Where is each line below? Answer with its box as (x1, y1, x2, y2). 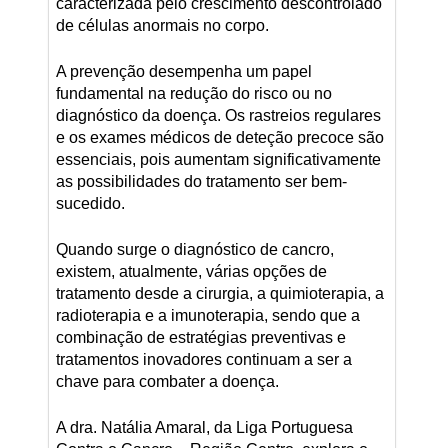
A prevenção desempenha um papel (55, 62, 312, 80)
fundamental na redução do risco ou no (55, 84, 332, 102)
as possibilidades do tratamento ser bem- (55, 172, 347, 190)
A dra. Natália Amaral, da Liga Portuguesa (55, 418, 353, 436)
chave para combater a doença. (55, 372, 279, 390)
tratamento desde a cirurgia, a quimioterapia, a (55, 284, 384, 302)
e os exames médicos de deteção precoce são (55, 128, 384, 146)
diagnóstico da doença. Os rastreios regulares (55, 106, 381, 124)
